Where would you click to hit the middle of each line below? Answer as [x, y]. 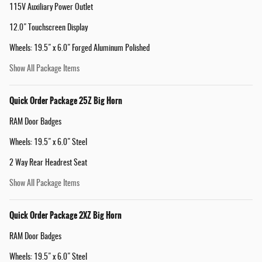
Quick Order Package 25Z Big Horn [66, 100]
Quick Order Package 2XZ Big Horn [65, 215]
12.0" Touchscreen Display [49, 28]
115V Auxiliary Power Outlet [51, 7]
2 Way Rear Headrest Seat [48, 163]
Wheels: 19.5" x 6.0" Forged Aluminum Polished [80, 48]
